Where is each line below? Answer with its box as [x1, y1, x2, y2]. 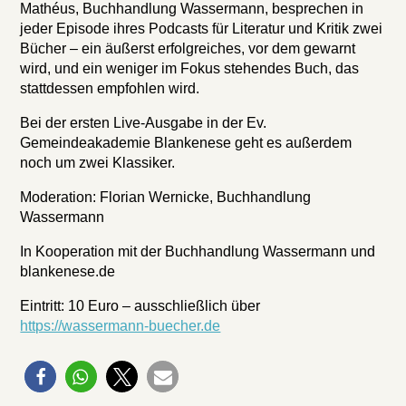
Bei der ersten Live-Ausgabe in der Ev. [20, 115, 267, 130]
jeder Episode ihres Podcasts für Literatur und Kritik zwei [20, 21, 383, 36]
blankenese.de [20, 264, 116, 279]
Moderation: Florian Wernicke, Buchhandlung [20, 189, 312, 205]
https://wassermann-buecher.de [20, 318, 221, 333]
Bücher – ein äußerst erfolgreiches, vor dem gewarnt [20, 41, 356, 56]
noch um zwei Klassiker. [20, 155, 176, 170]
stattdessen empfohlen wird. [20, 81, 200, 96]
